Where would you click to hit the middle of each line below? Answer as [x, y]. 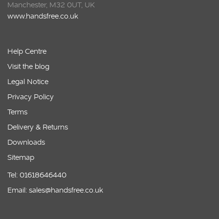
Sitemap [21, 157]
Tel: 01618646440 [37, 175]
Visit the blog [28, 66]
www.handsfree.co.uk [43, 16]
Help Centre [27, 51]
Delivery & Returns [38, 127]
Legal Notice [28, 81]
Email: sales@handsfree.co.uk [55, 190]
